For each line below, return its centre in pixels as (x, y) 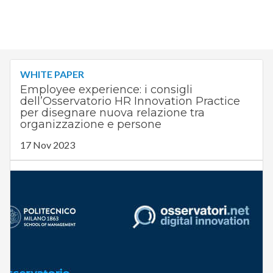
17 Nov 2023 (47, 145)
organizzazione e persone (90, 125)
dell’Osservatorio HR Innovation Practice (130, 101)
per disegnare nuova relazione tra (112, 113)
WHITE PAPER (52, 74)
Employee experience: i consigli (106, 90)
